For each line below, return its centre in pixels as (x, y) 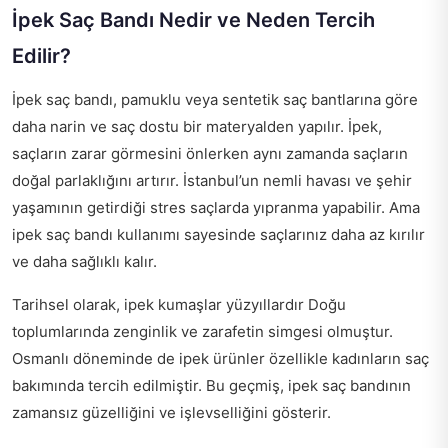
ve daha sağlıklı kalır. (84, 261)
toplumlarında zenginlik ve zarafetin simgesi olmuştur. (202, 331)
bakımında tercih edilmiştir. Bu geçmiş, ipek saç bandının (211, 385)
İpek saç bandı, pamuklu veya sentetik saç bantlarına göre (215, 99)
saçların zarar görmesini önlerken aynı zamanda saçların (210, 153)
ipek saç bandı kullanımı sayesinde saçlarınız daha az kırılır (218, 234)
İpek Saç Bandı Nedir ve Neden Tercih (193, 19)
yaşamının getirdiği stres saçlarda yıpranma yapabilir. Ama (216, 207)
